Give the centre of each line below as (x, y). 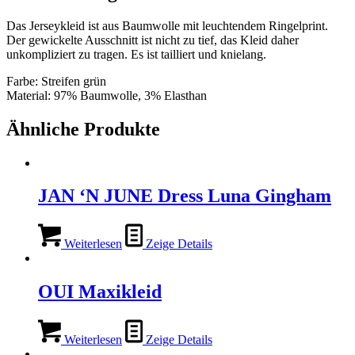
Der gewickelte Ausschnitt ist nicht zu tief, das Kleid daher (153, 40)
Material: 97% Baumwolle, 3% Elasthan (107, 95)
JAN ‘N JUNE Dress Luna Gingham (185, 196)
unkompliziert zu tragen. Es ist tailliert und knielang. (136, 54)
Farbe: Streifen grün (56, 81)
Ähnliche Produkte (83, 129)
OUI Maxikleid (100, 292)
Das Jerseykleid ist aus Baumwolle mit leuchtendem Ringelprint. (167, 25)
